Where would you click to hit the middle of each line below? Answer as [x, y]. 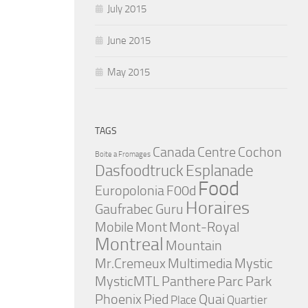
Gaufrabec [124, 209]
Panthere [188, 281]
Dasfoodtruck [139, 171]
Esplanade [220, 171]
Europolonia [130, 190]
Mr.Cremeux [130, 263]
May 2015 [129, 72]
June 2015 [129, 41]
